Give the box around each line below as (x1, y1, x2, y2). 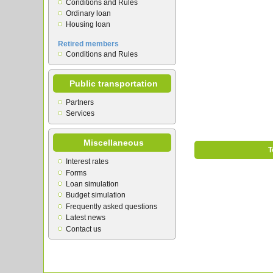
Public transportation (69, 78, 158, 88)
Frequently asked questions (66, 202, 157, 211)
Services (66, 109, 94, 118)
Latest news (66, 213, 105, 222)
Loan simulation (66, 179, 119, 188)
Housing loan (66, 20, 110, 29)
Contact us (66, 224, 101, 233)
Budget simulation (66, 191, 126, 200)
